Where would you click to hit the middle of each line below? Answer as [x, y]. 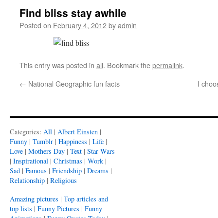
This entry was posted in [58, 65]
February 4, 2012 [80, 25]
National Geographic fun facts [73, 83]
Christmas [68, 161]
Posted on [35, 25]
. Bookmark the [128, 65]
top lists [21, 209]
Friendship [67, 171]
